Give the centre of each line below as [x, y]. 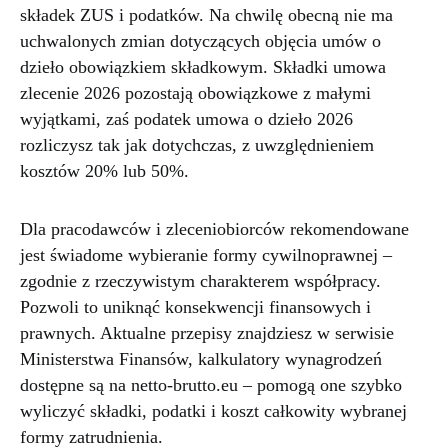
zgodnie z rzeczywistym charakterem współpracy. [200, 281]
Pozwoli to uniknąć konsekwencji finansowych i [195, 307]
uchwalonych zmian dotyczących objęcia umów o [200, 41]
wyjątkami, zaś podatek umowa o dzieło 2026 [186, 119]
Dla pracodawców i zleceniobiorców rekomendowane [214, 229]
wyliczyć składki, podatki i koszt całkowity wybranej [213, 411]
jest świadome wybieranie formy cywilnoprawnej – [206, 255]
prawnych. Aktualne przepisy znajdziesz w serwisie [207, 333]
